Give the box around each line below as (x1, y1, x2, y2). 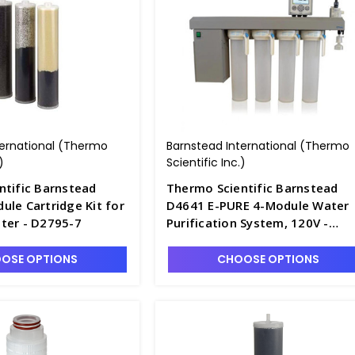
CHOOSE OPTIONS (216, 251, 319, 267)
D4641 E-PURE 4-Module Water (166, 197, 349, 213)
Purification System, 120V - (166, 215, 329, 231)
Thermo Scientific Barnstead (166, 180, 338, 196)
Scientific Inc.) (166, 155, 246, 170)
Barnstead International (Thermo (166, 138, 349, 154)
